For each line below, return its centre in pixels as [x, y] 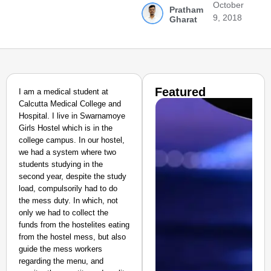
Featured [181, 92]
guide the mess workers [60, 249]
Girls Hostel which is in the [66, 128]
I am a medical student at [64, 92]
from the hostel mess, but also [72, 237]
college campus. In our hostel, [72, 140]
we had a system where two [67, 152]
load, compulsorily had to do [68, 188]
